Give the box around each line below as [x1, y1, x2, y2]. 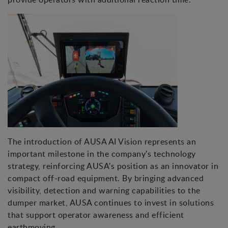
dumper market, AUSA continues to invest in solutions [8, 197, 214, 209]
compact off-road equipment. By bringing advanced [8, 173, 204, 184]
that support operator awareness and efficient [8, 209, 184, 221]
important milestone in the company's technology [8, 148, 196, 160]
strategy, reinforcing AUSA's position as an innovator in [8, 160, 218, 172]
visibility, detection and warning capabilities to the [8, 185, 201, 196]
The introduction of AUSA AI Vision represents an [8, 136, 196, 148]
